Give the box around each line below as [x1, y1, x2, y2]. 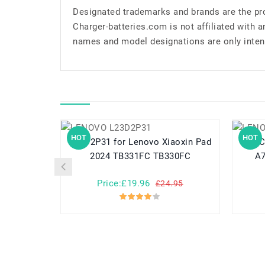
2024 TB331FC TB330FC [90, 151, 190, 162]
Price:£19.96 [97, 178, 150, 189]
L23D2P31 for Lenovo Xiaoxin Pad [69, 137, 114, 148]
